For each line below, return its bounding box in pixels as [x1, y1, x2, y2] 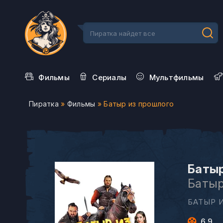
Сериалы [92, 73, 127, 82]
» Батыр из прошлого [95, 100, 174, 108]
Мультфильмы [149, 73, 204, 82]
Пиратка [29, 100, 59, 108]
